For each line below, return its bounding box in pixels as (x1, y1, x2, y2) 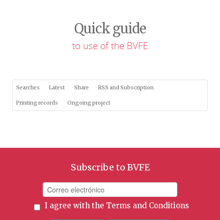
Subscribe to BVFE (70, 161, 150, 173)
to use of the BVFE (72, 39, 148, 52)
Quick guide (74, 20, 146, 37)
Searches (16, 84, 40, 91)
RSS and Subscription (98, 84, 154, 91)
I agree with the (42, 200, 106, 210)
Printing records (16, 99, 58, 106)
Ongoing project (67, 99, 110, 106)
